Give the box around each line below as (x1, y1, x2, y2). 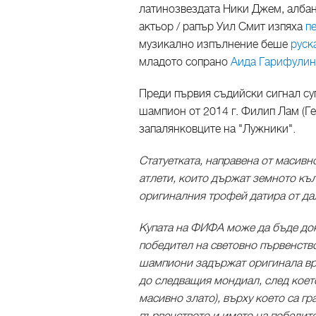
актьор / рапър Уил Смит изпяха (139, 19, 305, 34)
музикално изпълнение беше (139, 37, 291, 51)
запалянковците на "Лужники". (139, 121, 296, 136)
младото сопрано (139, 54, 231, 69)
